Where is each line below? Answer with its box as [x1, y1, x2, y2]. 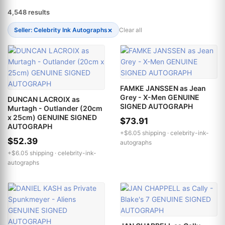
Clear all [119, 26, 142, 34]
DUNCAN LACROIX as [8, 95, 80, 103]
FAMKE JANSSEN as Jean [120, 84, 206, 92]
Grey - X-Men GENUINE [120, 93, 199, 101]
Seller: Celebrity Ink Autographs [14, 26, 107, 34]
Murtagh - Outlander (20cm [8, 104, 102, 113]
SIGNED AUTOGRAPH [120, 102, 193, 110]
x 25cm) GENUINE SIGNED [8, 113, 97, 122]
